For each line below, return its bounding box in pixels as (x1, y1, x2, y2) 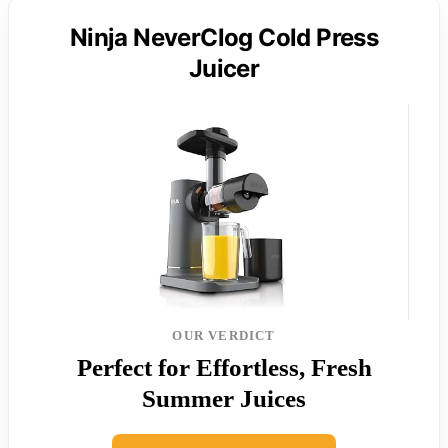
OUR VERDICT (172, 327, 276, 343)
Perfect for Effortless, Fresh (76, 353, 372, 381)
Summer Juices (142, 384, 306, 412)
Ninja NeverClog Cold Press (69, 22, 379, 52)
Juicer (188, 53, 260, 83)
